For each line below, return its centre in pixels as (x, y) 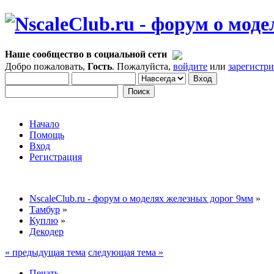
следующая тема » (126, 252)
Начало (44, 124)
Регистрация (56, 157)
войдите (190, 66)
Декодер (46, 231)
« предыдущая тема (45, 252)
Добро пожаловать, (46, 66)
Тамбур (45, 209)
